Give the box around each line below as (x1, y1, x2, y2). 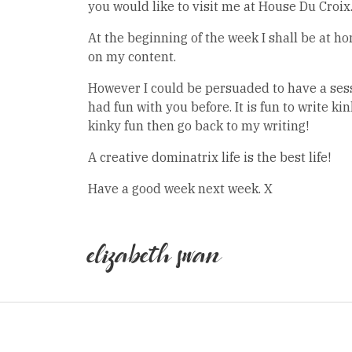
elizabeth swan (87, 239, 222, 276)
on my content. (87, 49, 176, 64)
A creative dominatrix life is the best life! (87, 149, 331, 165)
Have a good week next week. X (87, 181, 273, 196)
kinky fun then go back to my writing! (87, 118, 309, 134)
